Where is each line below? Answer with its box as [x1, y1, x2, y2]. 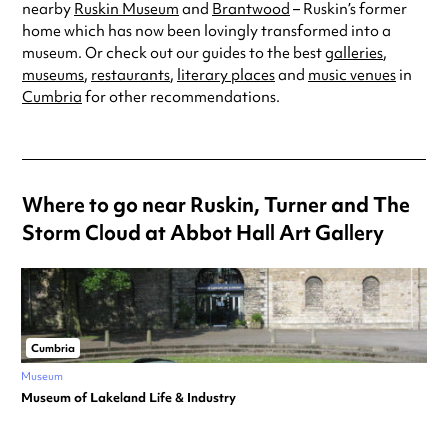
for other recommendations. [82, 87, 280, 108]
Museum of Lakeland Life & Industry [21, 389, 236, 407]
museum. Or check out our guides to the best [22, 43, 325, 64]
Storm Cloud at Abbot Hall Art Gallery [22, 219, 384, 247]
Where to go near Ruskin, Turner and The [22, 191, 410, 219]
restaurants [91, 65, 170, 86]
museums [22, 65, 84, 86]
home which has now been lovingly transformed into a [22, 21, 391, 42]
